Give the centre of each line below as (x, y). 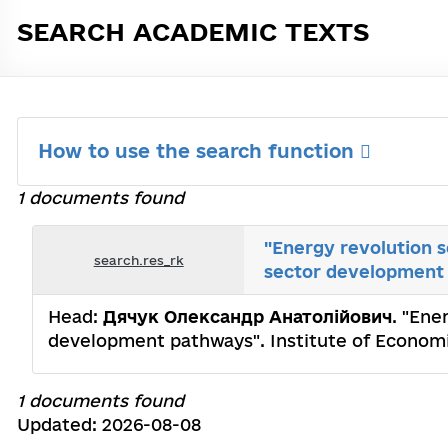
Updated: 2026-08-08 (109, 424)
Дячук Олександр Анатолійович (247, 316)
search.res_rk (138, 259)
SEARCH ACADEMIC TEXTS (193, 31)
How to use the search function (199, 151)
